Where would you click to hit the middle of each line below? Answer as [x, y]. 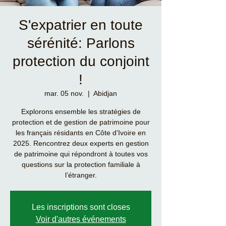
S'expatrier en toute [81, 25]
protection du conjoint [81, 61]
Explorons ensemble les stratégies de [81, 111]
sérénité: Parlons [81, 43]
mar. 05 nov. [64, 93]
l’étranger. [81, 175]
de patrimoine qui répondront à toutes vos [81, 154]
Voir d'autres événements [81, 219]
